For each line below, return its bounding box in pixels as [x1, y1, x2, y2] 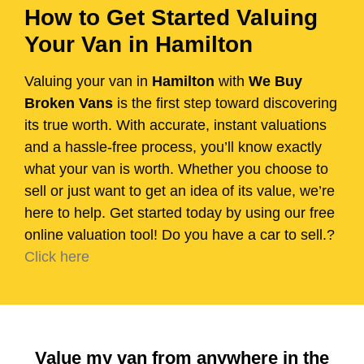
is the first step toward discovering [113, 95, 337, 112]
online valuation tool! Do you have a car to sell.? [24, 227, 335, 244]
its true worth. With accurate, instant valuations [24, 117, 327, 134]
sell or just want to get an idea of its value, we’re [24, 183, 335, 200]
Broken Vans [24, 95, 113, 112]
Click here [24, 249, 89, 266]
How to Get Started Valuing [24, 5, 318, 31]
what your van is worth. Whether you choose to [24, 161, 328, 178]
